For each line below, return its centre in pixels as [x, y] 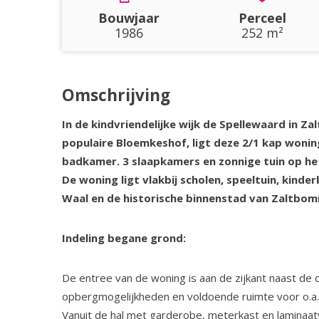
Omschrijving [116, 95]
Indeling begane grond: [124, 238]
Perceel [262, 18]
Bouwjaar [129, 18]
